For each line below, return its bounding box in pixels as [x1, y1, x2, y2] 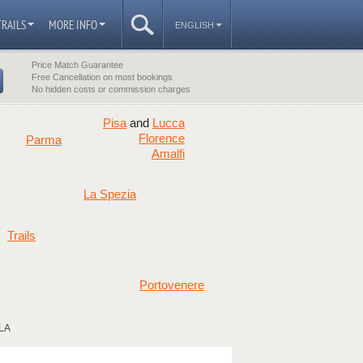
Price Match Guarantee [31, 60, 123, 70]
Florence [139, 132, 185, 145]
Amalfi [152, 147, 185, 160]
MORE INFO [49, 17, 97, 32]
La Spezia [83, 188, 136, 201]
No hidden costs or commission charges [31, 84, 190, 94]
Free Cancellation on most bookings [31, 72, 173, 82]
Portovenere [139, 279, 204, 292]
